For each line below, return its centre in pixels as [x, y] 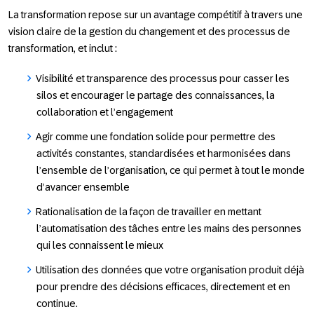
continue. [57, 303]
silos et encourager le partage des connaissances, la [156, 95]
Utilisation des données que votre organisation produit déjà [170, 269]
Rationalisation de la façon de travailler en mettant [149, 211]
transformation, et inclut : [63, 48]
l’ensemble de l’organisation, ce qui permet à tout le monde [171, 170]
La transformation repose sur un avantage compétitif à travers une [156, 14]
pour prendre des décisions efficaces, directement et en [163, 286]
